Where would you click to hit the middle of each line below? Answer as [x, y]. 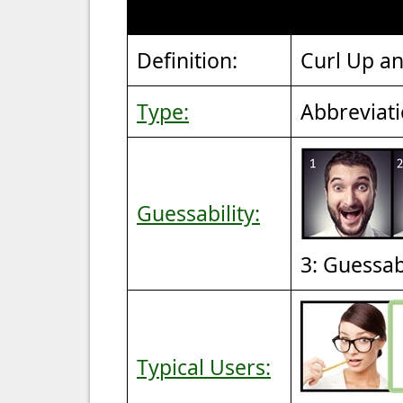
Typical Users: [204, 367]
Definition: [187, 60]
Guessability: [198, 213]
